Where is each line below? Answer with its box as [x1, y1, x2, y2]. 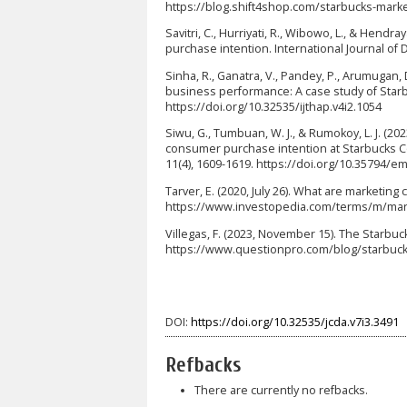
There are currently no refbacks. [194, 382, 368, 398]
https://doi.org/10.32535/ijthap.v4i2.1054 [165, 98, 382, 114]
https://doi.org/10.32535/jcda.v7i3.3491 [191, 314, 399, 331]
